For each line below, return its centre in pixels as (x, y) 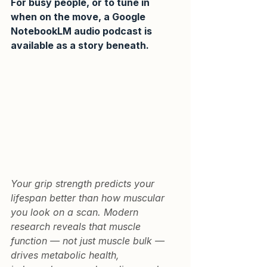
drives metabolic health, (66, 255)
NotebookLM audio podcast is (83, 31)
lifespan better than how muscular (89, 198)
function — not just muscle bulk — (89, 241)
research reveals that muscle (77, 227)
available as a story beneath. (80, 46)
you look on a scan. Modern (76, 212)
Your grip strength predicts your (84, 184)
